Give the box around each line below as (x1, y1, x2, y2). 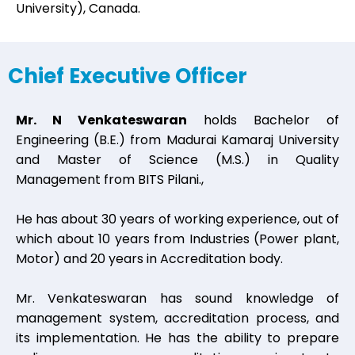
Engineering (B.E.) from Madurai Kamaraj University (16, 130, 339, 149)
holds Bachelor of (187, 110, 339, 129)
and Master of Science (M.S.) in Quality (16, 150, 339, 169)
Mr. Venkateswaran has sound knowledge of (16, 288, 339, 307)
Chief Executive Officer (8, 61, 247, 90)
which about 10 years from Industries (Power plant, (16, 229, 339, 248)
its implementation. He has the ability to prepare (16, 328, 339, 347)
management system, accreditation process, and (16, 308, 339, 327)
